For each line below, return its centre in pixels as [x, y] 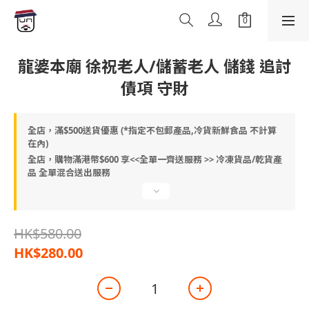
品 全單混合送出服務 [69, 172]
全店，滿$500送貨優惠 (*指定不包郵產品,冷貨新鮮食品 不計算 [152, 130]
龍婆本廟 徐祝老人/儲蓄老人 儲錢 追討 [154, 66]
